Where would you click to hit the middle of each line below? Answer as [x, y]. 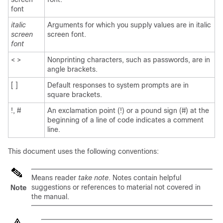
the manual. [50, 197]
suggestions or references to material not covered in [116, 187]
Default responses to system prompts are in [118, 85]
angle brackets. [72, 69]
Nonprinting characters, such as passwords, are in [129, 60]
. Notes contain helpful [145, 178]
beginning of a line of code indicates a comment [125, 120]
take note [92, 178]
